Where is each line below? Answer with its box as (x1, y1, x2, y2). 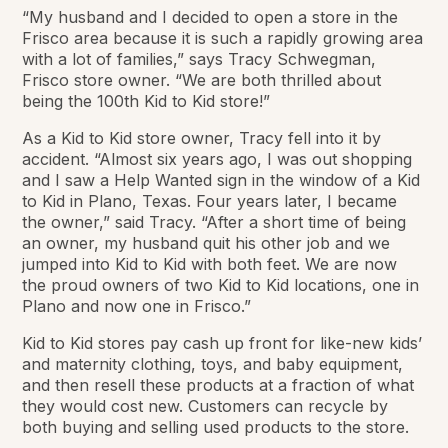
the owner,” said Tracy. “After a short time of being (22, 211, 407, 232)
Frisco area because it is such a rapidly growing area (22, 27, 424, 48)
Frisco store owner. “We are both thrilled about (22, 69, 382, 90)
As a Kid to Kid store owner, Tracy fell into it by (22, 127, 382, 148)
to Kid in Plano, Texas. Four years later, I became (22, 190, 398, 211)
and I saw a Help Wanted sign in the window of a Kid (22, 169, 421, 190)
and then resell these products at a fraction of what (22, 374, 415, 395)
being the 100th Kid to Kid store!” (22, 90, 271, 111)
